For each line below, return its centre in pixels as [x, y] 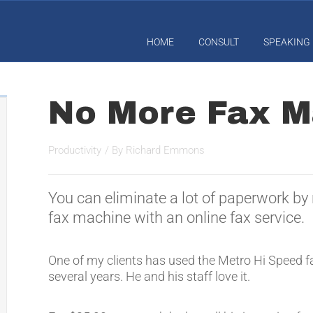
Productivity [75, 150]
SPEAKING [287, 42]
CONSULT [219, 42]
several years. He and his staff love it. [150, 276]
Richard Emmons [166, 150]
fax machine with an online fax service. [177, 218]
